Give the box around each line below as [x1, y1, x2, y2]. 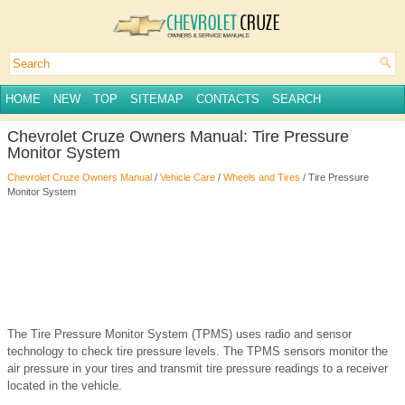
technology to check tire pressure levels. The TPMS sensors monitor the [7, 344, 388, 358]
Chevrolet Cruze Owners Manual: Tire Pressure [7, 127, 349, 146]
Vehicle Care [160, 171, 215, 183]
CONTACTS [196, 91, 259, 106]
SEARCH [272, 91, 321, 106]
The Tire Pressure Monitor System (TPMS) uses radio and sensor [7, 326, 352, 341]
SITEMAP [130, 91, 184, 106]
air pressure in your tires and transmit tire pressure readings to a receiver [7, 361, 388, 375]
